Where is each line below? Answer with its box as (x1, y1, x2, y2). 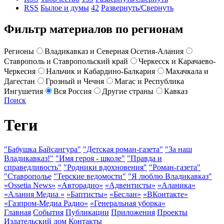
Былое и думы (40, 3, 89, 12)
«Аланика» (157, 181, 195, 190)
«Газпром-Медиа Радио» (4, 199, 88, 208)
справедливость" (4, 163, 61, 172)
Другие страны (102, 87, 153, 96)
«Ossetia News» (4, 181, 55, 190)
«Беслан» (109, 190, 141, 199)
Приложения (111, 208, 155, 217)
